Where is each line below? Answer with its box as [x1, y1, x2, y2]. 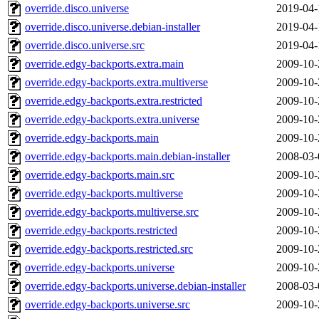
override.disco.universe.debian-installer [25, 21, 200, 33]
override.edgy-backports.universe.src [25, 298, 190, 311]
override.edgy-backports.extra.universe [25, 113, 199, 126]
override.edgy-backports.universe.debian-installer [25, 280, 246, 293]
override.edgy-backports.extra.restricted [25, 95, 202, 108]
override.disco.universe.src [25, 39, 145, 52]
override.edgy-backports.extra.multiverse [25, 76, 208, 89]
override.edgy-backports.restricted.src [25, 243, 193, 256]
